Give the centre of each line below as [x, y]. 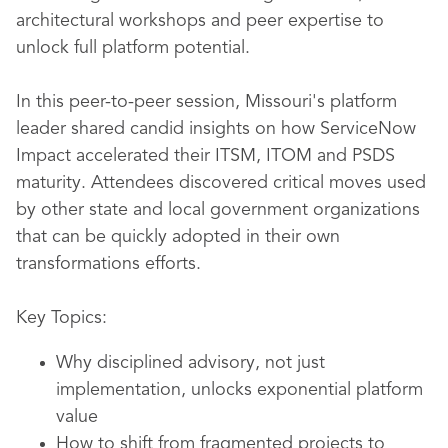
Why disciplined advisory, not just [190, 363]
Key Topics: [61, 318]
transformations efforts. [108, 264]
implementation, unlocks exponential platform [239, 390]
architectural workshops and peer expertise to [200, 21]
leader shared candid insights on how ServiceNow [216, 129]
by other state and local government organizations [218, 210]
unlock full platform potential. [133, 48]
